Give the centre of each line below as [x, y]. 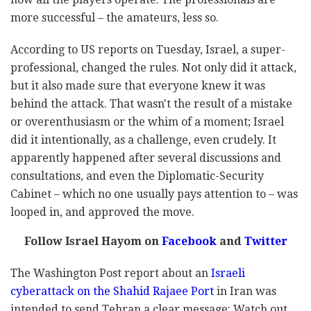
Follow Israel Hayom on [91, 241]
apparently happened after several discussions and [146, 158]
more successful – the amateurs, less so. [115, 17]
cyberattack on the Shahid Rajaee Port [112, 291]
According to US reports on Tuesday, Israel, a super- [148, 49]
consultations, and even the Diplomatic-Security [137, 176]
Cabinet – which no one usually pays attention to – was [154, 194]
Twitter [264, 241]
